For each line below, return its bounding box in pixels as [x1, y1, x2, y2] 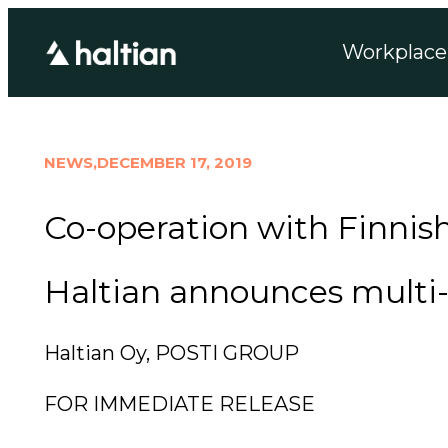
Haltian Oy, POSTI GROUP [44, 340, 299, 365]
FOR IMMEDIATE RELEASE [44, 391, 315, 416]
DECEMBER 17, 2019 [97, 153, 252, 172]
